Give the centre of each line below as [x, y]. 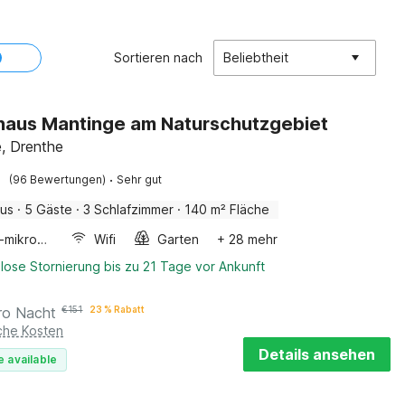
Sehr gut [140, 179]
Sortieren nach [158, 57]
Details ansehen [317, 354]
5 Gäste [49, 209]
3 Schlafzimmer [129, 209]
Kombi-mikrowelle [42, 239]
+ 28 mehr [248, 239]
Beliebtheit [256, 57]
